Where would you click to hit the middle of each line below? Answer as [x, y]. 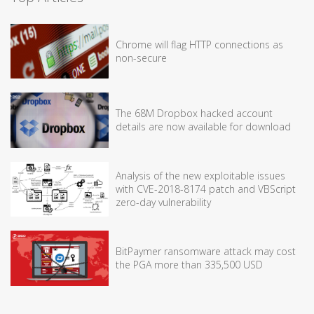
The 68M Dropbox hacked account [194, 114]
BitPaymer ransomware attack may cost [206, 252]
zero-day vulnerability [163, 203]
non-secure [141, 57]
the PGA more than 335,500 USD [189, 265]
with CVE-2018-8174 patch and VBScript [206, 189]
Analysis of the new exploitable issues [200, 176]
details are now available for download [203, 127]
